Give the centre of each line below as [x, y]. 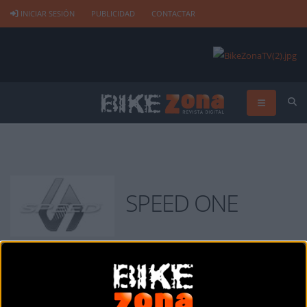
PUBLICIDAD [113, 14]
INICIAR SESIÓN [48, 14]
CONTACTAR [173, 14]
